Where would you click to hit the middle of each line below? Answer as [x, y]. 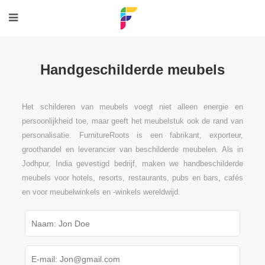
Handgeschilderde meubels [132, 70]
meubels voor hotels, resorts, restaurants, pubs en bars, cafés [132, 178]
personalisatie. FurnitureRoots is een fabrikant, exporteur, [132, 135]
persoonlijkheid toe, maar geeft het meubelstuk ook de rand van [132, 121]
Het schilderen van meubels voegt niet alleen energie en [132, 107]
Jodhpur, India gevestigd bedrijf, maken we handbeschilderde [132, 164]
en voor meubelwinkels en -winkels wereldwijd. [101, 192]
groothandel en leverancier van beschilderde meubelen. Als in [132, 149]
